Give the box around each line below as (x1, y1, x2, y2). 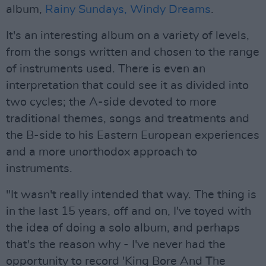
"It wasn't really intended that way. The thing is (6, 189, 256, 201)
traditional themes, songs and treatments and (6, 113, 249, 125)
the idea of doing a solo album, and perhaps (6, 222, 240, 234)
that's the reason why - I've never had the (6, 239, 226, 251)
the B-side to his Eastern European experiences (6, 129, 259, 141)
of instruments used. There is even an (6, 63, 205, 75)
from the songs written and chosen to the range (6, 46, 259, 58)
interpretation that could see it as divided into (6, 80, 249, 91)
